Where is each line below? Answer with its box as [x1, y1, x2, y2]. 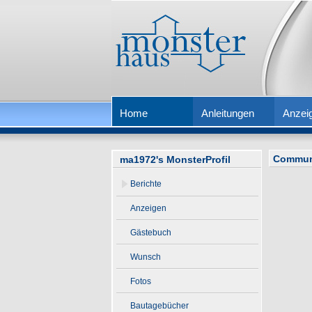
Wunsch [130, 252, 161, 262]
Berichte [130, 179, 162, 189]
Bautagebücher [130, 301, 189, 311]
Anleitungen [201, 107, 254, 119]
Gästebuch [130, 228, 171, 237]
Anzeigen [130, 203, 166, 213]
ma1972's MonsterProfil [120, 154, 231, 165]
